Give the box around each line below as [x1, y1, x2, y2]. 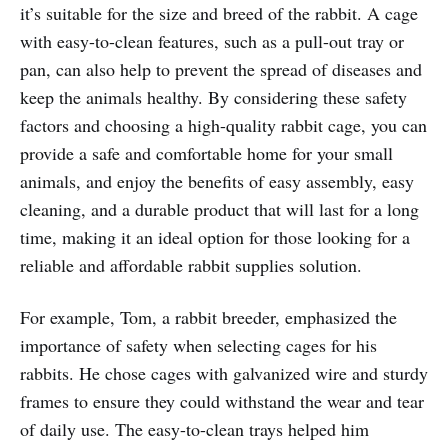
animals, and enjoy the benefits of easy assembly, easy [20, 169, 414, 194]
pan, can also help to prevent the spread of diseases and [20, 57, 422, 82]
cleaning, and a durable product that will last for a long [20, 197, 419, 222]
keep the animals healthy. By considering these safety [20, 85, 407, 110]
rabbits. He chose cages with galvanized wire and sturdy [20, 361, 428, 386]
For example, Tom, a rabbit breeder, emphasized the [20, 305, 397, 330]
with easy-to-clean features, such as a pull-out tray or [20, 29, 404, 54]
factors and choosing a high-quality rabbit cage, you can [20, 113, 427, 138]
